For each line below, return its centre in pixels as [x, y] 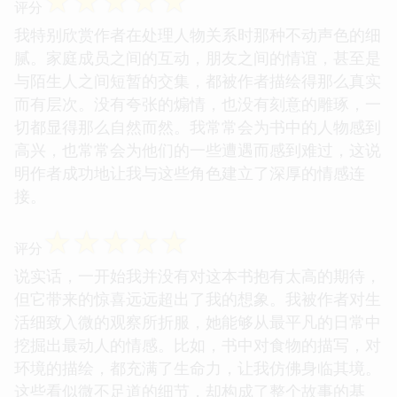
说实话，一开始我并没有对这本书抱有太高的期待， [198, 275]
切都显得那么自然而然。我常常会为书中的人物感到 [198, 126]
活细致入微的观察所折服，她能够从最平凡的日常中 [198, 321]
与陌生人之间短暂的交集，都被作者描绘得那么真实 [198, 80]
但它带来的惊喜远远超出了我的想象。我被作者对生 [198, 298]
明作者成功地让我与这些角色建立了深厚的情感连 [190, 172]
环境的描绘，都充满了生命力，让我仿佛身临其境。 [198, 367]
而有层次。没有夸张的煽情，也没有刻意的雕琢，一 [198, 103]
